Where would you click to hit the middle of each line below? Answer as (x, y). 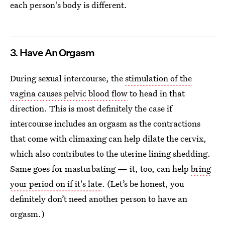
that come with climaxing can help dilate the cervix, (108, 138)
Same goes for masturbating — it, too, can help (100, 168)
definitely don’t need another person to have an (99, 199)
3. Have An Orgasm (52, 53)
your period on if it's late (56, 184)
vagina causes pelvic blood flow (69, 93)
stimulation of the (158, 78)
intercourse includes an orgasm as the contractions (105, 123)
